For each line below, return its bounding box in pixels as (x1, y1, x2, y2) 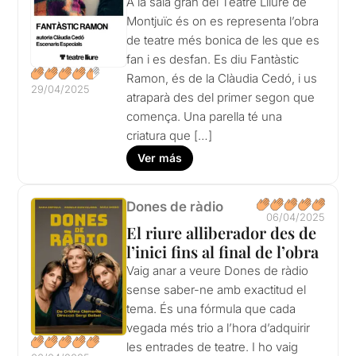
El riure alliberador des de (126, 222, 317, 244)
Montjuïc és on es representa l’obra (126, 14, 319, 29)
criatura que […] (126, 128, 213, 144)
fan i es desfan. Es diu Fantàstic (126, 52, 300, 68)
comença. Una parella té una (126, 109, 283, 125)
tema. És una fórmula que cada (126, 301, 296, 317)
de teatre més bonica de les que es (126, 33, 320, 48)
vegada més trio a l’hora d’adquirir (126, 320, 311, 336)
